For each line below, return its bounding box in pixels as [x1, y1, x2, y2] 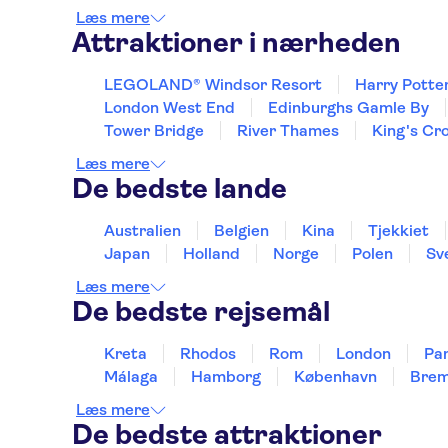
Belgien [214, 221, 269, 240]
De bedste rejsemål [72, 295, 330, 328]
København [294, 367, 377, 386]
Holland [183, 244, 240, 263]
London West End [104, 98, 235, 117]
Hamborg [191, 367, 261, 386]
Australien [104, 221, 181, 240]
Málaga [104, 367, 158, 386]
